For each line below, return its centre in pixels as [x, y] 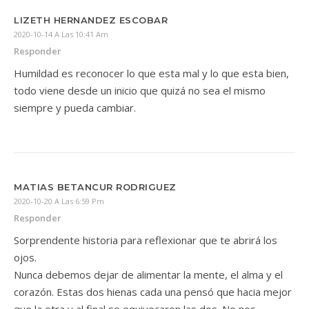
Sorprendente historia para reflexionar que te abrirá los [146, 240]
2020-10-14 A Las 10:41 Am [61, 34]
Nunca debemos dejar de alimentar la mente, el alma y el [148, 275]
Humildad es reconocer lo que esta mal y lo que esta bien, [151, 73]
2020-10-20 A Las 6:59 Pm [59, 201]
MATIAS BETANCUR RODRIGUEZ [95, 187]
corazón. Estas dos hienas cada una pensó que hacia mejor [153, 292]
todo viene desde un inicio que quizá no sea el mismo [140, 90]
